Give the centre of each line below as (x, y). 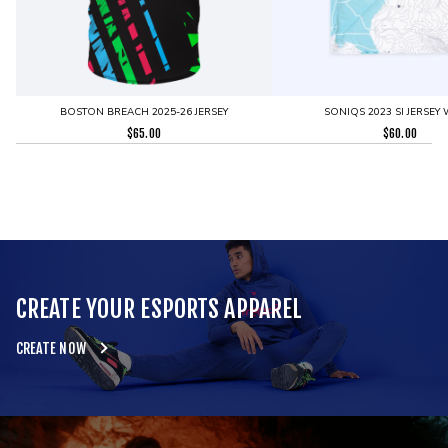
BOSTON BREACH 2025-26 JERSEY (144, 111)
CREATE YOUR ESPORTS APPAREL (159, 309)
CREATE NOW (51, 349)
